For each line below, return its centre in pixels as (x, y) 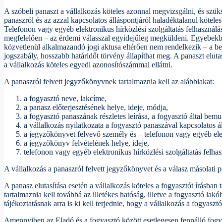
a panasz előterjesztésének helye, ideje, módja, (96, 108)
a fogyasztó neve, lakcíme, (65, 99)
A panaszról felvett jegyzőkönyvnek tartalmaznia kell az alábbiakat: (109, 82)
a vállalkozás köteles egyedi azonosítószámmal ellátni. (88, 65)
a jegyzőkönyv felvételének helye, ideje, (86, 143)
